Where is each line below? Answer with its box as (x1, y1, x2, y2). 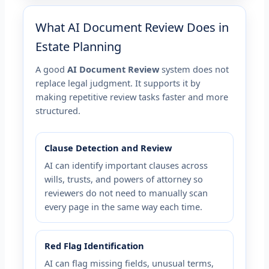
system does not (159, 63, 229, 76)
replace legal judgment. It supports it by (35, 77, 201, 89)
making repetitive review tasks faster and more (35, 91, 229, 103)
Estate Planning (35, 38, 122, 55)
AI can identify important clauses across (44, 159, 208, 171)
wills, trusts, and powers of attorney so (44, 172, 204, 185)
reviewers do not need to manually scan (44, 186, 208, 199)
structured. (35, 104, 81, 117)
